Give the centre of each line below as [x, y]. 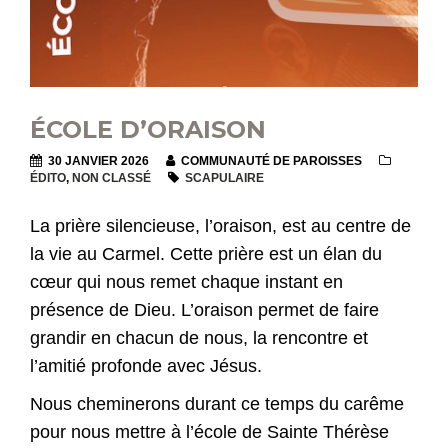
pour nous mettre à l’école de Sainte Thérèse [209, 432]
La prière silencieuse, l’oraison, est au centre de [220, 226]
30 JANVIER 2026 [97, 161]
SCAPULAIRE [224, 178]
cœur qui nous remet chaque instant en [186, 282]
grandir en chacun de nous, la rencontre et [199, 338]
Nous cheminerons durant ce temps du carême [217, 404]
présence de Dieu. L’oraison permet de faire [204, 310]
